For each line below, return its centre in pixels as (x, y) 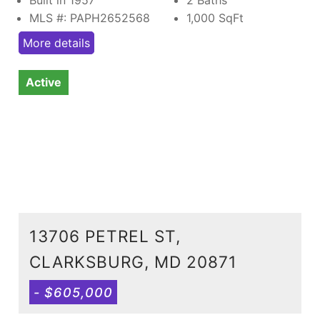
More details (56, 42)
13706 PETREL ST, (105, 236)
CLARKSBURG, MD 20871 (133, 261)
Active (44, 82)
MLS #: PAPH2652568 (90, 17)
